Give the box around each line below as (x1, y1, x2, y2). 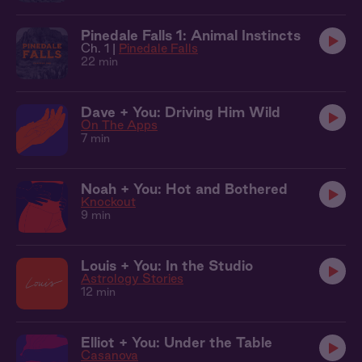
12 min (81, 285, 116, 298)
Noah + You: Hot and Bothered (81, 181, 288, 196)
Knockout (81, 195, 136, 208)
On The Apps (81, 118, 158, 132)
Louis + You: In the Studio (81, 258, 253, 273)
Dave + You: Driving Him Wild (81, 104, 280, 120)
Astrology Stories (81, 271, 183, 285)
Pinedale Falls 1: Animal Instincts (81, 27, 301, 43)
